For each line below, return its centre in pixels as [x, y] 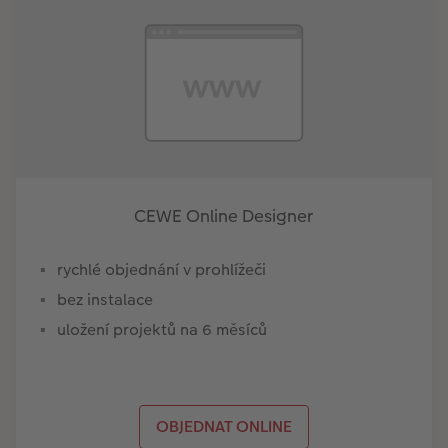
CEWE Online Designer [224, 215]
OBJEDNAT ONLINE [223, 426]
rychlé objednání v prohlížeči [161, 269]
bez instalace [104, 299]
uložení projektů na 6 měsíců [161, 329]
